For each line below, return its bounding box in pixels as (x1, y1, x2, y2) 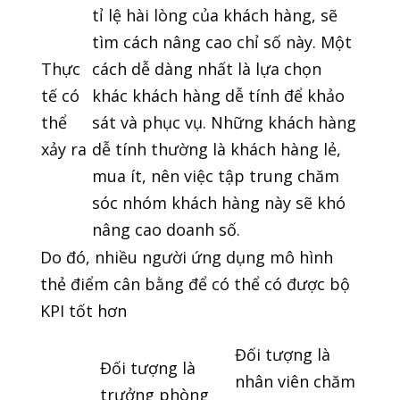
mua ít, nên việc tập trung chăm (91, 165, 339, 187)
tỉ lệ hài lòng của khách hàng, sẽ (91, 4, 337, 27)
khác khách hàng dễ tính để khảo (91, 85, 345, 107)
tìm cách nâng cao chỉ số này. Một (91, 31, 352, 54)
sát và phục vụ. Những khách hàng (91, 112, 356, 134)
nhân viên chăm (234, 371, 355, 393)
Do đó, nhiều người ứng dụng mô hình (39, 246, 333, 269)
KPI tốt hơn (39, 300, 127, 322)
